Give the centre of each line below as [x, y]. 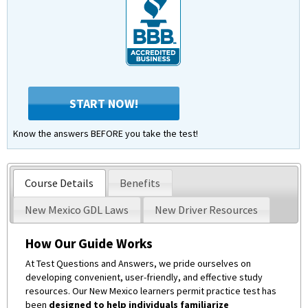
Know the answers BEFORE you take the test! [106, 133]
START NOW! [104, 103]
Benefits [140, 183]
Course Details [59, 183]
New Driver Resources [207, 210]
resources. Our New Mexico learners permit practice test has [151, 290]
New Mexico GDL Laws [77, 210]
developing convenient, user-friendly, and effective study [144, 277]
